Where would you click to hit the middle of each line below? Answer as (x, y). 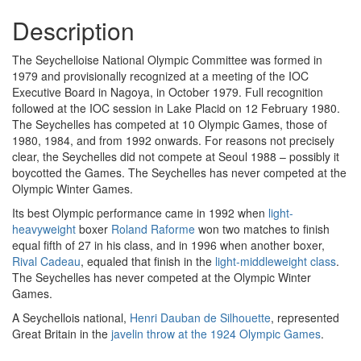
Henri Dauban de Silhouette (200, 317)
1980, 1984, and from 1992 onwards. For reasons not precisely (173, 140)
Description (73, 30)
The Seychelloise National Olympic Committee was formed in (167, 60)
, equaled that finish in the (148, 261)
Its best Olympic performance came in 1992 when (140, 213)
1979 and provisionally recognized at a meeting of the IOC (160, 76)
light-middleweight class (276, 261)
